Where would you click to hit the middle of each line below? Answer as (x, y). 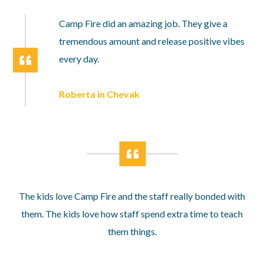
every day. (79, 59)
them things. (132, 231)
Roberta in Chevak (100, 94)
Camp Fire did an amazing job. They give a (143, 23)
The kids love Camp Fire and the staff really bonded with (132, 196)
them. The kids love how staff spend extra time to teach (132, 214)
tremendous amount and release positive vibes (152, 41)
